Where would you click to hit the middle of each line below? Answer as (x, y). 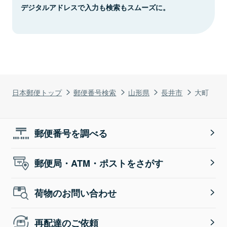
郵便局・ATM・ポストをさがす (99, 163)
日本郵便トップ (37, 92)
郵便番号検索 (95, 92)
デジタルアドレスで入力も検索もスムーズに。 (95, 7)
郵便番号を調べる (71, 133)
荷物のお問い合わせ (76, 193)
